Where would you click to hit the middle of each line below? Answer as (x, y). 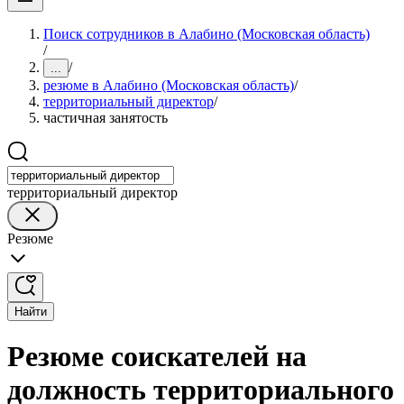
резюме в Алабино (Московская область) (169, 85)
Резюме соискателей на (157, 357)
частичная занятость (106, 118)
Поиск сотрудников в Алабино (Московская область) (207, 34)
